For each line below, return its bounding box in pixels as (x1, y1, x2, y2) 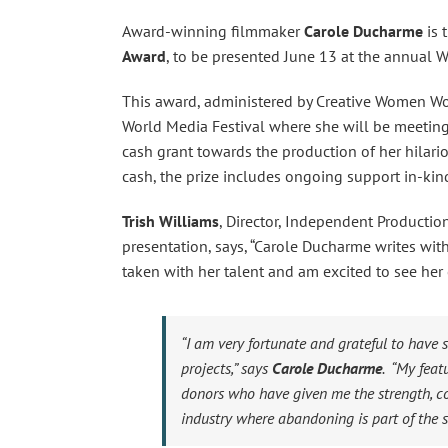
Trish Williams (122, 211, 219, 231)
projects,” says (181, 358, 272, 378)
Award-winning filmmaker (122, 21, 304, 41)
